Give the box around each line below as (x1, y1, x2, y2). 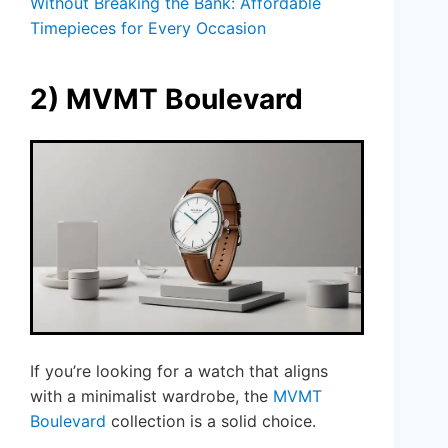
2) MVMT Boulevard (30, 81, 303, 116)
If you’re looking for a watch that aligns (30, 360, 328, 381)
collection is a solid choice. (106, 410, 316, 431)
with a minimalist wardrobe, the (30, 385, 273, 406)
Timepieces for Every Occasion (30, 17, 266, 38)
